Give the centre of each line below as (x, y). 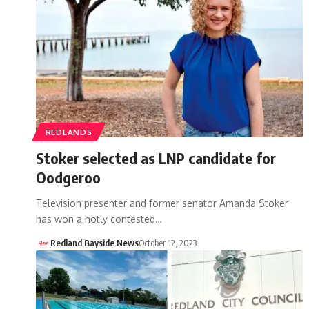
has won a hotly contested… (99, 219)
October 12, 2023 (167, 242)
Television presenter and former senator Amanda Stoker (162, 203)
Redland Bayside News (94, 242)
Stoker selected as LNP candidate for (156, 158)
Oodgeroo (68, 177)
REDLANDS (69, 132)
